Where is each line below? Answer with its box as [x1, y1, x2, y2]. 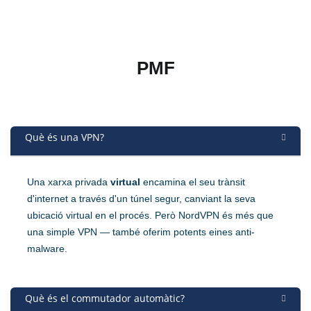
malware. [27, 243, 67, 255]
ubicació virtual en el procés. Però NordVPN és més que [27, 210, 274, 221]
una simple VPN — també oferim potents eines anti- [27, 226, 255, 238]
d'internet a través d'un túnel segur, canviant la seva [27, 193, 255, 205]
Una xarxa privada [27, 176, 110, 188]
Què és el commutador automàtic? [25, 292, 185, 305]
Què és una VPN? [25, 131, 104, 144]
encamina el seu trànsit [140, 176, 245, 188]
